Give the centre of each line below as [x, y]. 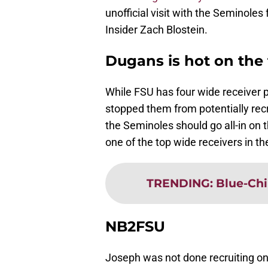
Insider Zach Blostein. [156, 30]
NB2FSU [135, 227]
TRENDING [178, 183]
